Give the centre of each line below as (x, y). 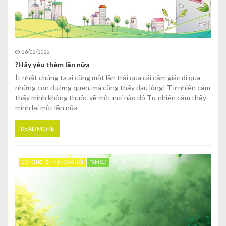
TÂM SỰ (98, 162)
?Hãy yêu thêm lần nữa (52, 65)
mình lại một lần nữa (46, 108)
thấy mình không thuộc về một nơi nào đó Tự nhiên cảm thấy (111, 98)
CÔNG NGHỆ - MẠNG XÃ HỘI (52, 162)
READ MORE (38, 129)
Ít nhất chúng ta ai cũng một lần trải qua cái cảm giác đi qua (108, 78)
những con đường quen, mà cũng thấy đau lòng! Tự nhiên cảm (113, 88)
